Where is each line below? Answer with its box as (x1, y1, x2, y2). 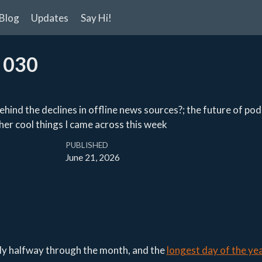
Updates (31, 12, 69, 24)
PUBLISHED (65, 140, 109, 150)
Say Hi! (80, 12, 112, 24)
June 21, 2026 (65, 152, 120, 163)
